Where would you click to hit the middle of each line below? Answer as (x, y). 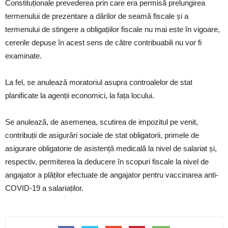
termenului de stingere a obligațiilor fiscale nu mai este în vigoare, (112, 29)
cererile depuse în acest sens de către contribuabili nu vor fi (103, 42)
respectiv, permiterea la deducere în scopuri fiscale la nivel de (107, 161)
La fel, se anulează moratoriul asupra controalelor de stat (99, 82)
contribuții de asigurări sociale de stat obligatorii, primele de (102, 135)
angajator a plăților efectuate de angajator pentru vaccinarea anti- (112, 175)
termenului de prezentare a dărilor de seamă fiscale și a (97, 16)
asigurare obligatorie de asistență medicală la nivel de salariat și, (111, 148)
